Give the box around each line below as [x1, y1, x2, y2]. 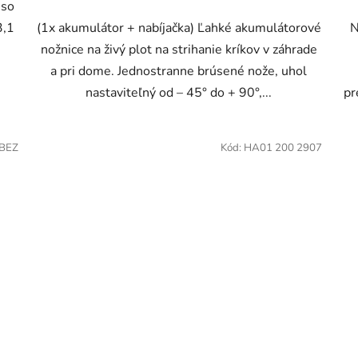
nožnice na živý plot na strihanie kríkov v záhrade [40, 40, 317, 58]
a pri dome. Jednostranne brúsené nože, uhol [50, 62, 308, 80]
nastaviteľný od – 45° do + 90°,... [86, 83, 272, 101]
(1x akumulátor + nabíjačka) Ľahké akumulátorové [36, 18, 321, 37]
